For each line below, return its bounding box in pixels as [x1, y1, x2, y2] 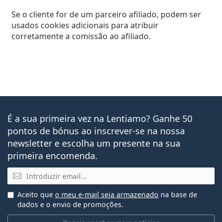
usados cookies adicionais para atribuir [11, 20, 159, 31]
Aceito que [17, 189, 55, 199]
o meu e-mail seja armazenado [55, 189, 159, 199]
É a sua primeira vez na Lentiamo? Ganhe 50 [7, 112, 192, 124]
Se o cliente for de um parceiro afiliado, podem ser [11, 9, 201, 20]
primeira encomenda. [7, 150, 98, 162]
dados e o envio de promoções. [17, 199, 123, 209]
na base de [159, 189, 197, 199]
